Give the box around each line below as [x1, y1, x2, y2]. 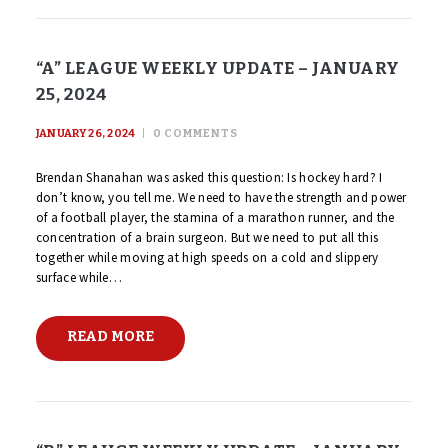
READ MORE [66, 328, 154, 346]
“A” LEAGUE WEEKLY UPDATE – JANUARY [35, 58, 400, 79]
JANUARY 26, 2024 [35, 127, 136, 141]
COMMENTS [163, 127, 238, 141]
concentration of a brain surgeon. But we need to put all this [35, 228, 379, 246]
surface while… [35, 268, 123, 286]
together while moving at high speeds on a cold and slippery [35, 248, 379, 266]
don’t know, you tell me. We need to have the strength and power [35, 188, 407, 206]
